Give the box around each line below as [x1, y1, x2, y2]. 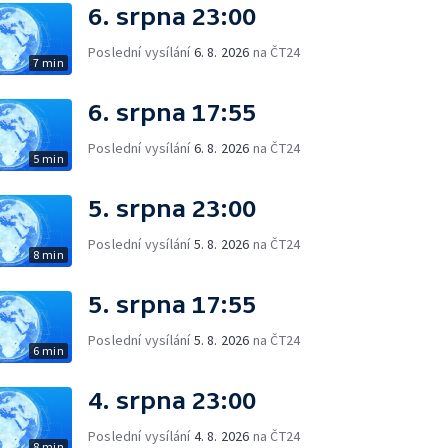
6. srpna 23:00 [88, 2, 256, 30]
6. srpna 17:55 [88, 98, 256, 126]
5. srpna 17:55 [88, 290, 256, 318]
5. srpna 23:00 [88, 194, 256, 222]
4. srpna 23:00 [88, 386, 256, 414]
